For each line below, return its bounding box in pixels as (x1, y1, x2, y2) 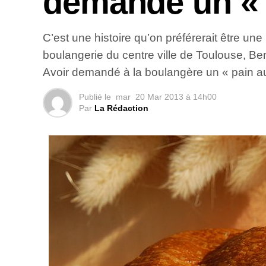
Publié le (79, 92, 111, 102)
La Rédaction (94, 103, 148, 113)
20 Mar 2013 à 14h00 (135, 92, 217, 102)
